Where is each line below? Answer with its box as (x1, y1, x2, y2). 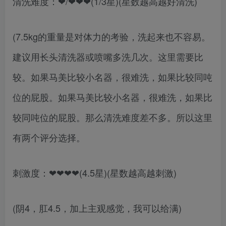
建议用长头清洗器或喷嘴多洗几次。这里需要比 (13, 50, 203, 63)
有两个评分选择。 (13, 131, 85, 144)
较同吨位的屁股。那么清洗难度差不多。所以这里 (13, 110, 212, 124)
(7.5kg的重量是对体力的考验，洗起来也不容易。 (13, 30, 210, 43)
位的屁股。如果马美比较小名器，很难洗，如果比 (13, 90, 212, 103)
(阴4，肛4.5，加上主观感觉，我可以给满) (13, 201, 182, 214)
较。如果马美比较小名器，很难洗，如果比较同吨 (13, 70, 212, 83)
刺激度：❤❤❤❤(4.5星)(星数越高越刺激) (13, 166, 177, 179)
